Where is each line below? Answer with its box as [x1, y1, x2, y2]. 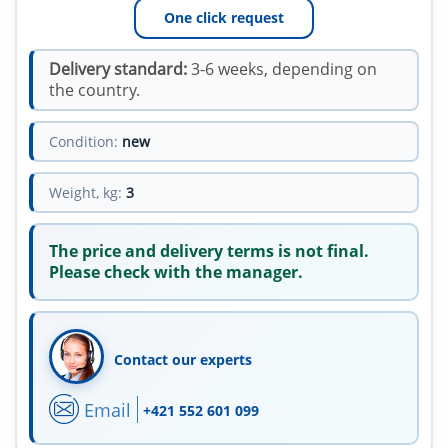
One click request [164, 8, 284, 28]
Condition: [49, 132, 118, 152]
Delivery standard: [49, 58, 187, 81]
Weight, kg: [49, 183, 122, 203]
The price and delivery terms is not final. [49, 240, 369, 263]
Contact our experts [114, 350, 252, 370]
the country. [49, 79, 140, 102]
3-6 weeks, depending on [187, 58, 377, 81]
